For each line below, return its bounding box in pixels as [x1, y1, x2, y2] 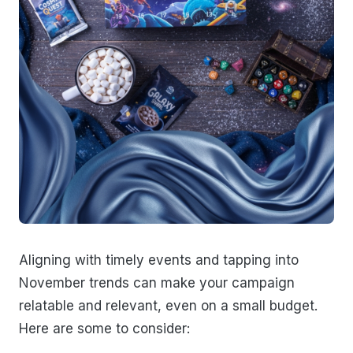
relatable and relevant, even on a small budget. [19, 298, 318, 314]
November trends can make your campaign [19, 275, 295, 292]
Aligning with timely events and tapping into [19, 252, 299, 269]
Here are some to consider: [19, 321, 190, 337]
